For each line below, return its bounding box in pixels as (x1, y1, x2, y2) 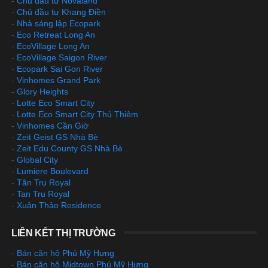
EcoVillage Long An (16, 41, 90, 51)
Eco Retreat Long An (16, 29, 95, 39)
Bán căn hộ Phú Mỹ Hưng (16, 248, 114, 258)
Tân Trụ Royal (16, 177, 71, 187)
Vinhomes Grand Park (16, 75, 100, 85)
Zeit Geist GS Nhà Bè (16, 132, 98, 142)
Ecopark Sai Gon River (16, 63, 103, 74)
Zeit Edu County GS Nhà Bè (16, 143, 123, 153)
